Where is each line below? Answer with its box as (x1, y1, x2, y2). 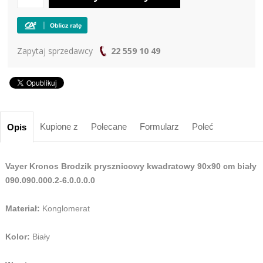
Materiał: (5, 203, 42, 213)
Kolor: (5, 231, 30, 241)
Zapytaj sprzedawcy (17, 45, 96, 56)
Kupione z (40, 121, 78, 131)
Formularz (140, 121, 179, 131)
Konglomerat (42, 203, 90, 213)
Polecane (91, 121, 127, 131)
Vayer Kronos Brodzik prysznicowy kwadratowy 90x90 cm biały (5, 161, 257, 171)
